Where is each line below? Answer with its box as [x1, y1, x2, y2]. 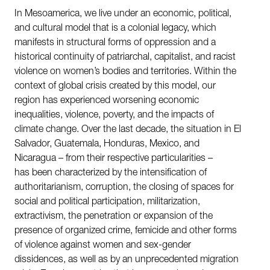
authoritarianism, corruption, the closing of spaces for [14, 183, 234, 193]
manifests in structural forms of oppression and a [14, 38, 216, 48]
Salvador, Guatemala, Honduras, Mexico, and [14, 139, 199, 149]
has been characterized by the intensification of [14, 168, 207, 178]
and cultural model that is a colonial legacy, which [14, 24, 216, 34]
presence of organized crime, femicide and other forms [14, 226, 237, 236]
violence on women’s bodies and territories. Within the [14, 67, 236, 77]
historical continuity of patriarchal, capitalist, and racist [14, 52, 236, 63]
